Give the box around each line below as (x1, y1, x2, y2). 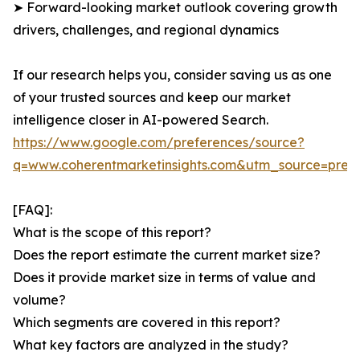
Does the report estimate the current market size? (13, 247, 321, 264)
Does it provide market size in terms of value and (13, 269, 316, 286)
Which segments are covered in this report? (13, 314, 280, 331)
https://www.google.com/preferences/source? (13, 134, 305, 151)
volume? (13, 292, 66, 309)
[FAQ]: (13, 202, 52, 219)
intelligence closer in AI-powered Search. (13, 112, 268, 129)
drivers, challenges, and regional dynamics (13, 22, 279, 39)
